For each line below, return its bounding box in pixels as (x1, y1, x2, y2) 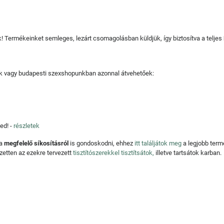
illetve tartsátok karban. (154, 149, 221, 156)
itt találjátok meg (134, 139, 181, 147)
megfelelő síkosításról (4, 139, 68, 147)
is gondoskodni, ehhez (68, 139, 134, 147)
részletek (13, 122, 39, 129)
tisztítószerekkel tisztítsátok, (73, 149, 154, 156)
